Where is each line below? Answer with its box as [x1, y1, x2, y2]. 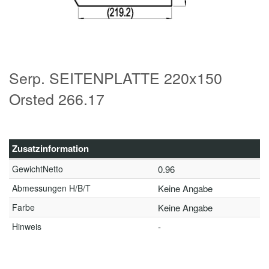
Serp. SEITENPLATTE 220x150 [9, 67, 222, 88]
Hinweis [12, 220, 41, 232]
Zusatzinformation [12, 142, 89, 155]
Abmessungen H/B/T [12, 182, 91, 194]
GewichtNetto [12, 163, 63, 175]
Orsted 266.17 [9, 88, 104, 109]
